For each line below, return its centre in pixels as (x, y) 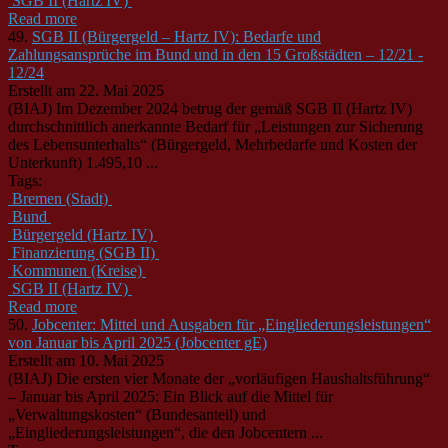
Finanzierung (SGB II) (83, 252)
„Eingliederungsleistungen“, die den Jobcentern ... (165, 432)
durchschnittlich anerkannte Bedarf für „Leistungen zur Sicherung (215, 126)
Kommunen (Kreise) (77, 270)
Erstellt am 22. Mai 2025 (86, 90)
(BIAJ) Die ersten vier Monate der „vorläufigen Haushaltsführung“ (219, 378)
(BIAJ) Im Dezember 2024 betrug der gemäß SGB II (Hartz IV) (210, 108)
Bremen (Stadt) (60, 198)
